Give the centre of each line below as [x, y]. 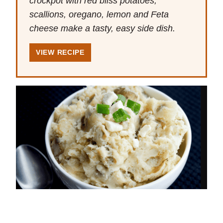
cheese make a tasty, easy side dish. [102, 29]
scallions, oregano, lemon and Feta [99, 15]
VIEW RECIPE [60, 53]
